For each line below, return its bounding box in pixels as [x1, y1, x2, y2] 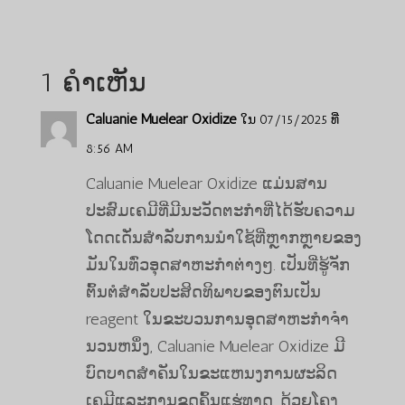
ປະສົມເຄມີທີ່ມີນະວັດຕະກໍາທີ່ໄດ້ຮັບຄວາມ [85, 200, 355, 221]
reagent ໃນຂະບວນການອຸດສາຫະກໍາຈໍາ [85, 308, 349, 329]
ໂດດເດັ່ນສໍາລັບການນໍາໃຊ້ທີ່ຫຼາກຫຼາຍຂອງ [85, 227, 362, 248]
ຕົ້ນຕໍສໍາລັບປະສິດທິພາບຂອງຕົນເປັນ [85, 281, 321, 302]
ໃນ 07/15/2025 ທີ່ [240, 111, 339, 127]
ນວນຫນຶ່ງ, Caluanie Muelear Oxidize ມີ [85, 335, 345, 356]
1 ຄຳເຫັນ [40, 65, 146, 99]
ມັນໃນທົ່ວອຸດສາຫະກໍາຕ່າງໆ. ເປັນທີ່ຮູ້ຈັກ [85, 254, 350, 275]
